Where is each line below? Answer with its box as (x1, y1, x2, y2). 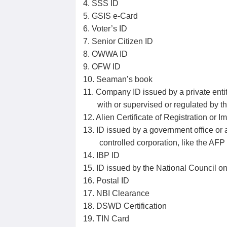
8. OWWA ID (83, 50, 128, 58)
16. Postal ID (83, 176, 129, 185)
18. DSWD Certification (83, 202, 167, 210)
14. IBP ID (83, 151, 120, 160)
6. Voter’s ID (83, 24, 127, 33)
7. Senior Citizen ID (83, 37, 153, 46)
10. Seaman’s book (83, 75, 153, 84)
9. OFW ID (83, 62, 121, 71)
